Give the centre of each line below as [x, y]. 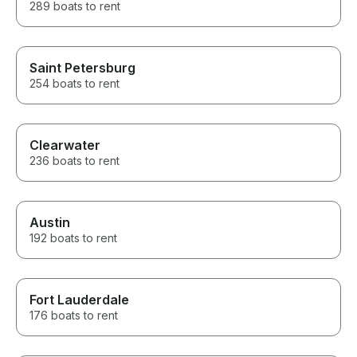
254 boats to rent [75, 84]
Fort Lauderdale [79, 300]
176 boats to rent [74, 316]
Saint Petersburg [82, 68]
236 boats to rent [75, 161]
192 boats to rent [73, 238]
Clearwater [65, 145]
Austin [50, 223]
